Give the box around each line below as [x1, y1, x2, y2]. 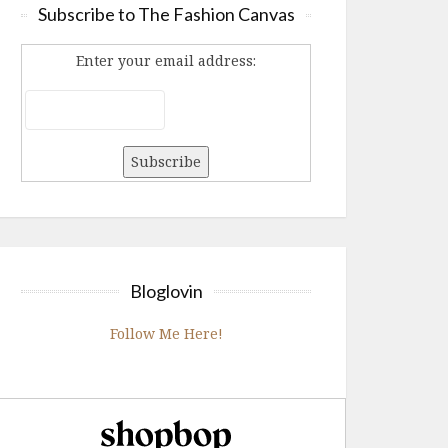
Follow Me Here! [109, 323, 223, 343]
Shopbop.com [296, 417, 372, 432]
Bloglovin [129, 279, 203, 302]
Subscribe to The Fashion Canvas [37, 3, 295, 25]
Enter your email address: [76, 51, 256, 70]
